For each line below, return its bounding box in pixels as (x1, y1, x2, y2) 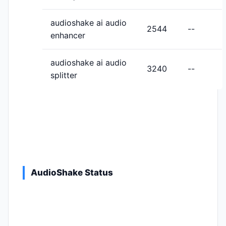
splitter (50, 70, 77, 81)
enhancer (50, 30, 85, 41)
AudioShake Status (31, 167, 113, 178)
